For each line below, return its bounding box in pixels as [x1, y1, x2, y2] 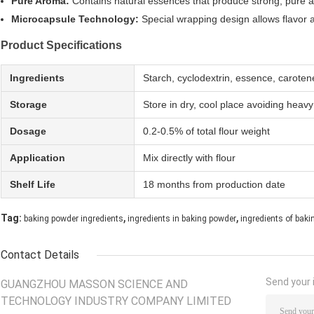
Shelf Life [10, 179, 55, 191]
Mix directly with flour [143, 152, 235, 164]
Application [10, 152, 65, 164]
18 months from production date [143, 179, 285, 191]
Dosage [10, 125, 46, 137]
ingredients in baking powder [128, 214, 236, 224]
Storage [10, 99, 47, 111]
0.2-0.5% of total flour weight [143, 125, 270, 137]
